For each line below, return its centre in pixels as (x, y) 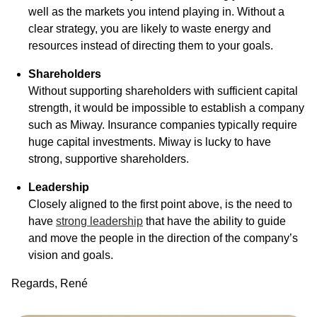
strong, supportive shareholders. (109, 158)
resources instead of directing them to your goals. (151, 45)
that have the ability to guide (214, 221)
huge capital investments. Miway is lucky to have (150, 142)
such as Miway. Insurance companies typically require (163, 125)
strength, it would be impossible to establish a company (166, 108)
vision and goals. (71, 255)
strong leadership (99, 221)
